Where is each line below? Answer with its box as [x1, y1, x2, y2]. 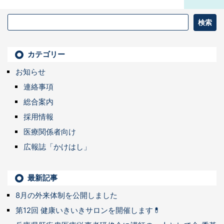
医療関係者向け [23, 127, 76, 137]
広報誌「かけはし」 [23, 142, 91, 152]
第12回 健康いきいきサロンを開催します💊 [15, 205, 160, 215]
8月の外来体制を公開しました [15, 190, 117, 200]
